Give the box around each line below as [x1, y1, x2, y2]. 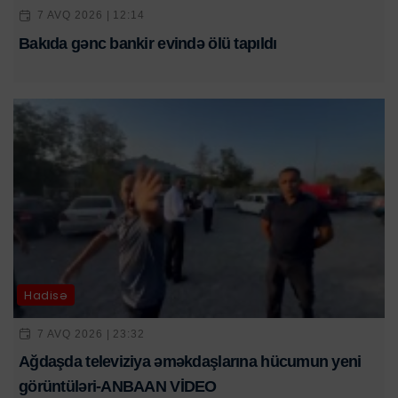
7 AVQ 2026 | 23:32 [37, 327, 146, 340]
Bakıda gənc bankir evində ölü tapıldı [19, 34, 277, 52]
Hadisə [24, 286, 68, 304]
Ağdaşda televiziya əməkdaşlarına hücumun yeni [19, 353, 362, 370]
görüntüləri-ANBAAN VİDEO [19, 378, 217, 395]
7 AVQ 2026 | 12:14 [37, 9, 146, 22]
